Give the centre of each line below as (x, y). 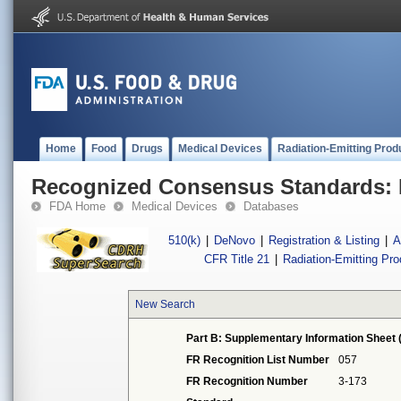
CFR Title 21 (237, 259)
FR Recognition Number (247, 381)
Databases (271, 206)
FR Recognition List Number (258, 360)
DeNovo (235, 240)
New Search (166, 304)
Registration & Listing (324, 240)
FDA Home (77, 206)
